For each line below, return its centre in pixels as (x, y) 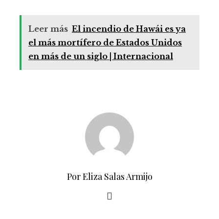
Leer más (48, 29)
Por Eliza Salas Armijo (109, 176)
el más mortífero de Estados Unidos (105, 42)
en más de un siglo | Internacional (101, 56)
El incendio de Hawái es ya (129, 29)
